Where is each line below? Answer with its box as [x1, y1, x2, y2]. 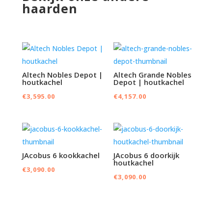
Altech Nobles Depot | [22, 70, 103, 80]
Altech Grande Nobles [113, 70, 192, 80]
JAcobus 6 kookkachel [22, 150, 100, 161]
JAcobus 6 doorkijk [113, 150, 180, 161]
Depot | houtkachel [113, 77, 185, 87]
